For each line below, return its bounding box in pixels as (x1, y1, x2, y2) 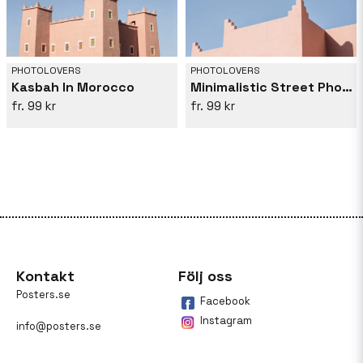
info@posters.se (16, 319, 101, 334)
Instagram (199, 314, 252, 328)
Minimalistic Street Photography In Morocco (342, 79, 352, 96)
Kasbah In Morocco (11, 79, 135, 96)
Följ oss (177, 267, 233, 286)
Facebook (199, 294, 250, 309)
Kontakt (16, 267, 75, 286)
